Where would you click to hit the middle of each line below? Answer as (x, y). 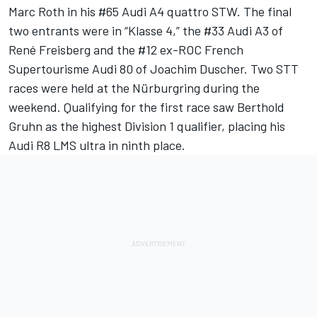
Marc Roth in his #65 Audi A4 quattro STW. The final (150, 12)
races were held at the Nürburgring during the (134, 88)
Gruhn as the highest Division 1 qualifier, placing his (147, 126)
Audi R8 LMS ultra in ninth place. (97, 145)
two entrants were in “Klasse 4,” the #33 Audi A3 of (146, 31)
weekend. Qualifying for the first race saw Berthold (146, 107)
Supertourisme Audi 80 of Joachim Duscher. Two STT (154, 69)
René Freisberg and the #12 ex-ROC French (126, 50)
